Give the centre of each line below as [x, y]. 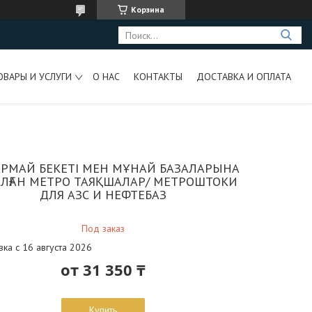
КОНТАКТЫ [158, 77]
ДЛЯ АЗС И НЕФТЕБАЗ [103, 195]
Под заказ [103, 228]
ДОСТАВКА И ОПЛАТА [243, 77]
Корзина [148, 9]
